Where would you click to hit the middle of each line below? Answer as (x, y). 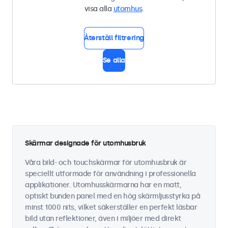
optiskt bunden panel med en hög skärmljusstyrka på (112, 196)
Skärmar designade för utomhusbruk (85, 143)
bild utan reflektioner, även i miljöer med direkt (103, 219)
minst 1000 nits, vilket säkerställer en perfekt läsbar (111, 207)
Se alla (114, 60)
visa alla (99, 9)
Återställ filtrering (114, 38)
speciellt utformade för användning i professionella (110, 174)
